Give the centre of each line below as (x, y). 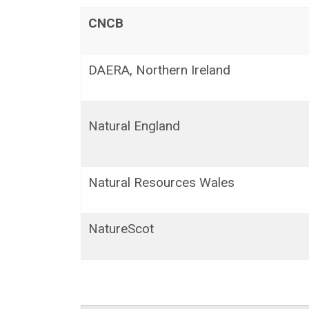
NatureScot (121, 228)
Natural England (134, 126)
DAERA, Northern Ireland (159, 70)
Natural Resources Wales (161, 182)
